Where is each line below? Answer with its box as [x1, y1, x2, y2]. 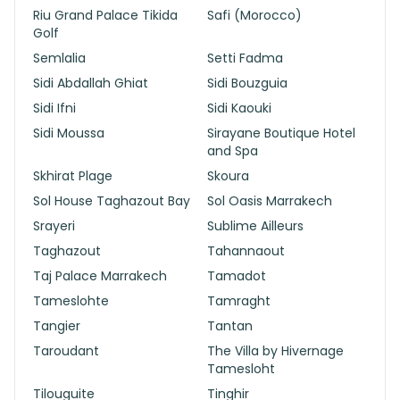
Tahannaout [207, 242, 285, 260]
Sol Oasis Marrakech [207, 192, 332, 210]
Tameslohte [33, 292, 109, 310]
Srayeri [33, 217, 75, 235]
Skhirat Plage [33, 167, 112, 185]
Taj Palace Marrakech [33, 267, 167, 285]
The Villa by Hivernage [207, 342, 344, 360]
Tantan [207, 317, 253, 335]
